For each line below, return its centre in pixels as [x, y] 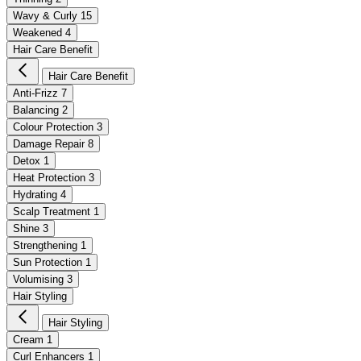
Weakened [39, 33]
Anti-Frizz [37, 93]
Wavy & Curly [47, 16]
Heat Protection [51, 178]
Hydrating [37, 195]
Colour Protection [55, 127]
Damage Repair [50, 144]
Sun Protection [49, 263]
